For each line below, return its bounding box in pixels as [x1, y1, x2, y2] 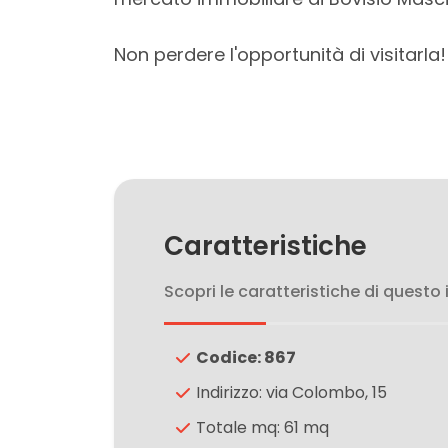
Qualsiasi [45, 320, 121, 341]
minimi [30, 264, 89, 289]
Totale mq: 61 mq [195, 416, 329, 440]
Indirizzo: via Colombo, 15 [195, 381, 387, 405]
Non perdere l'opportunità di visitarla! [113, 42, 446, 68]
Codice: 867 [195, 346, 296, 370]
